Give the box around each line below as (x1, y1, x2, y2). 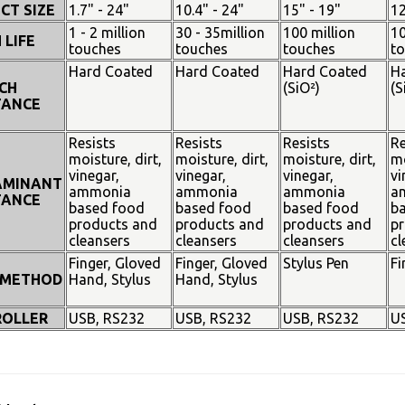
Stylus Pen (282, 255, 349, 271)
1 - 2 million (68, 24, 146, 41)
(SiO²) (282, 80, 320, 96)
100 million (282, 24, 355, 41)
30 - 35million (174, 24, 265, 41)
